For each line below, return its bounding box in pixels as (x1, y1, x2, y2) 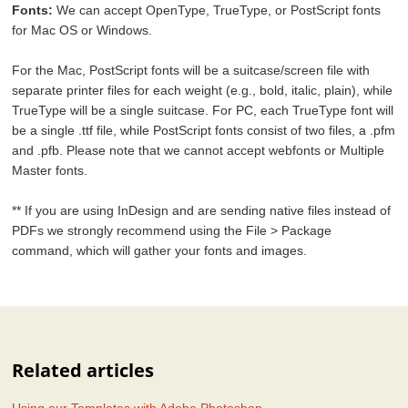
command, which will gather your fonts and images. (12, 242, 308, 258)
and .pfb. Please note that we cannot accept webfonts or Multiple (12, 142, 385, 158)
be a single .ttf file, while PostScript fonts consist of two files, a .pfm (12, 122, 396, 138)
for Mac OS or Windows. (12, 22, 153, 37)
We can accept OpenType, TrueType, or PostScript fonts (53, 2, 382, 17)
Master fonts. (12, 162, 88, 178)
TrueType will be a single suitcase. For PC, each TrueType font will (12, 102, 394, 117)
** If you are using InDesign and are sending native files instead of (12, 202, 392, 218)
